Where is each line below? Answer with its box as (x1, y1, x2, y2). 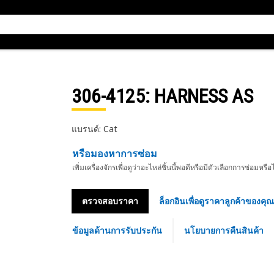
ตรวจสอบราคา (81, 195, 138, 207)
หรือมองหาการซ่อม (72, 147, 157, 160)
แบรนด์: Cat (71, 123, 117, 135)
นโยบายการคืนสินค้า (183, 224, 264, 236)
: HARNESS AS (144, 84, 253, 108)
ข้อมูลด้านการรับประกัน (72, 224, 162, 236)
